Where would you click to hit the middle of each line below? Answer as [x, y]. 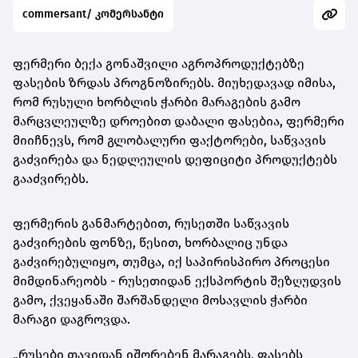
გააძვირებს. [51, 179]
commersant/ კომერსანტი [93, 14]
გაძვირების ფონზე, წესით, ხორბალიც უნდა [150, 243]
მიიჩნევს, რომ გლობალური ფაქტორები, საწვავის [169, 141]
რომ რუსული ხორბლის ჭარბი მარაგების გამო [157, 102]
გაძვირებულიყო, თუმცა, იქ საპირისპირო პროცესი [171, 262]
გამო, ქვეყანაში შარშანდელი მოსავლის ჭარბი [160, 300]
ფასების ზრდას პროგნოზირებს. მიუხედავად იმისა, [174, 83]
